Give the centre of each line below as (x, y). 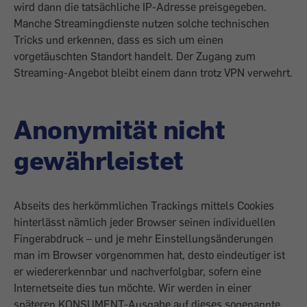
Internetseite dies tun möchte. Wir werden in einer (133, 288)
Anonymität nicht (119, 129)
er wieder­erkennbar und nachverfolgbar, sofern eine (137, 271)
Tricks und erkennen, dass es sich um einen (119, 40)
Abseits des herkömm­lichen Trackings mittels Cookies (144, 206)
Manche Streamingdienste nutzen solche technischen (142, 23)
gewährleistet (99, 160)
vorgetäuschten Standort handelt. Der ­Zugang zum (135, 56)
